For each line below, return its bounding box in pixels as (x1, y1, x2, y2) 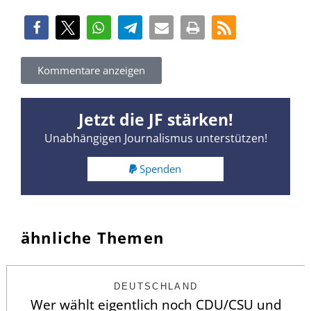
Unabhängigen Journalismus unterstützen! (44, 131, 267, 146)
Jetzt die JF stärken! (78, 108, 233, 131)
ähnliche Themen (21, 226, 164, 248)
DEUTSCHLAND (113, 280, 199, 292)
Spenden (140, 161, 182, 176)
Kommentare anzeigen (37, 63, 145, 78)
